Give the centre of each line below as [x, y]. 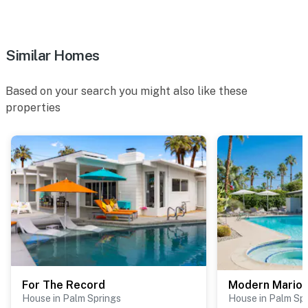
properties [33, 108]
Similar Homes [53, 56]
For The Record [64, 285]
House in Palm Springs [71, 299]
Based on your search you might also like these [126, 91]
